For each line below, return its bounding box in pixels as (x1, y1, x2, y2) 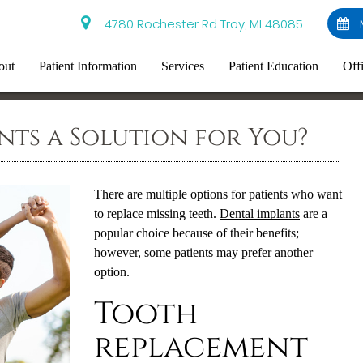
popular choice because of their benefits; (93, 225, 299, 241)
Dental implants (219, 206, 300, 221)
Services (161, 58, 205, 74)
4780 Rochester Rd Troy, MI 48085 (98, 15, 304, 32)
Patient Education (228, 58, 319, 74)
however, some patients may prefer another (93, 245, 313, 260)
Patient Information (39, 58, 138, 74)
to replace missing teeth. (93, 206, 220, 221)
